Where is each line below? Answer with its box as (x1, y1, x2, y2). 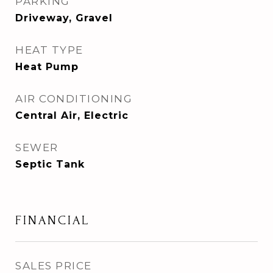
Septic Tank (15, 158, 85, 170)
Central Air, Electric (15, 110, 129, 121)
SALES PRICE (15, 260, 92, 272)
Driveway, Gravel (15, 12, 113, 24)
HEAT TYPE (15, 44, 83, 56)
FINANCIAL (15, 213, 90, 227)
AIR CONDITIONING (15, 93, 132, 105)
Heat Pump (15, 61, 79, 73)
